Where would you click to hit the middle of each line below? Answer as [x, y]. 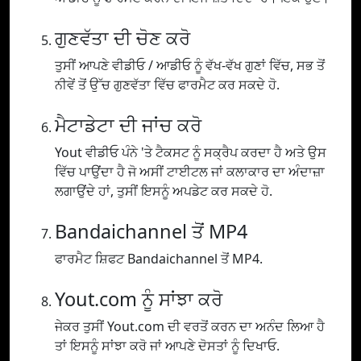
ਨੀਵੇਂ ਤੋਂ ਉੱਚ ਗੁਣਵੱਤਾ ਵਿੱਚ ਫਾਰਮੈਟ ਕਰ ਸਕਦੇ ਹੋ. [167, 85]
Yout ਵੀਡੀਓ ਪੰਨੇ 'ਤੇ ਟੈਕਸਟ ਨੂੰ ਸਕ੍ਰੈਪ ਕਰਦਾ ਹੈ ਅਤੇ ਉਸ [191, 153]
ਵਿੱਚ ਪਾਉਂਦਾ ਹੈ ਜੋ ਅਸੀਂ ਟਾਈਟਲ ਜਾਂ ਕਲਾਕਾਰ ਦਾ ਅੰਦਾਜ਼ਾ [190, 172]
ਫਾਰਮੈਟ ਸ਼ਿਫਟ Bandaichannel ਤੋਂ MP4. [159, 259]
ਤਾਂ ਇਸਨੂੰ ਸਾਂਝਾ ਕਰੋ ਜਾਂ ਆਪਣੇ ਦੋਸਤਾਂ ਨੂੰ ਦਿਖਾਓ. [167, 346]
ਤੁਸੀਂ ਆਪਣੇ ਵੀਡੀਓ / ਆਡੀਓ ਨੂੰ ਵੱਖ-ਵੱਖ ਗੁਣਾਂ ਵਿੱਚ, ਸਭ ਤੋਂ [190, 66]
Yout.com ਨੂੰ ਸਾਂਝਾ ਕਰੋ [139, 299]
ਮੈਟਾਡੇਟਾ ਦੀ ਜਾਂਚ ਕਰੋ [128, 125]
